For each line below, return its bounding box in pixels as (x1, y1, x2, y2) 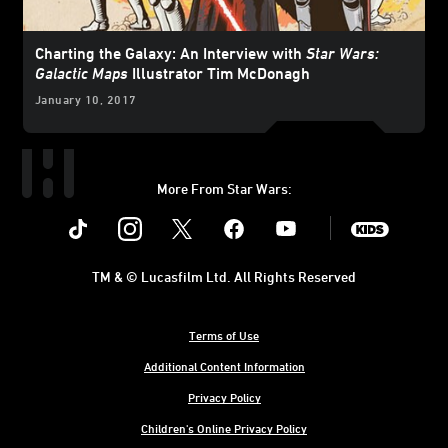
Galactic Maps (35, 63, 128, 82)
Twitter (182, 204, 232, 223)
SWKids (370, 204, 423, 223)
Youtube (286, 204, 343, 223)
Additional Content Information (143, 358, 305, 373)
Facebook (234, 204, 300, 223)
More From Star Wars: (156, 179, 292, 197)
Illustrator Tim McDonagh (128, 63, 310, 82)
